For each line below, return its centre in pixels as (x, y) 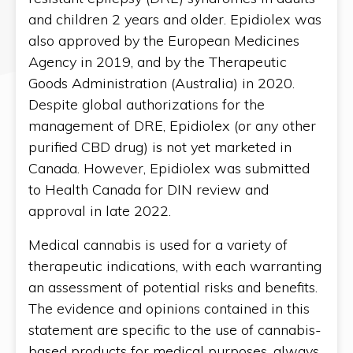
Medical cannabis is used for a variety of (158, 244)
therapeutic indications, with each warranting (175, 266)
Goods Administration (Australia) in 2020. (162, 83)
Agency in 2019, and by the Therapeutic (158, 61)
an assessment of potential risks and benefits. (173, 287)
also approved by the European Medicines (164, 40)
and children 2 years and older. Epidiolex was (175, 19)
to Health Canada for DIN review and (149, 189)
